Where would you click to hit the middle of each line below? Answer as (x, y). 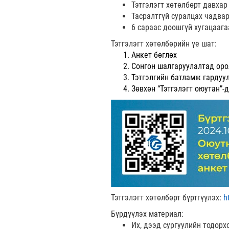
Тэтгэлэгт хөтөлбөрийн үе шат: (164, 43)
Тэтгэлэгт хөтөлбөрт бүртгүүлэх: (167, 197)
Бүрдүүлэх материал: (147, 214)
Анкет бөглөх (154, 55)
